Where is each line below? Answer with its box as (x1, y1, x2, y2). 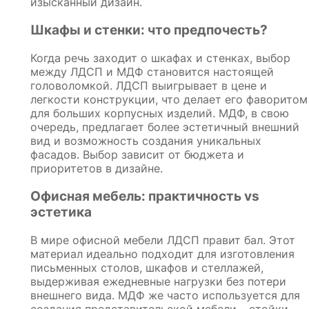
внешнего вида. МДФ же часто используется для (30, 288, 300, 302)
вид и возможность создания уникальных (30, 133, 261, 148)
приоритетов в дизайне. (30, 161, 163, 175)
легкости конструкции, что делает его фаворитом (30, 92, 308, 106)
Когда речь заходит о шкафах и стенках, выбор (30, 50, 290, 65)
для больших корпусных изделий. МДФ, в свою (30, 106, 289, 120)
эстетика (30, 203, 92, 220)
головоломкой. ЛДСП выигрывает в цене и (30, 78, 267, 92)
